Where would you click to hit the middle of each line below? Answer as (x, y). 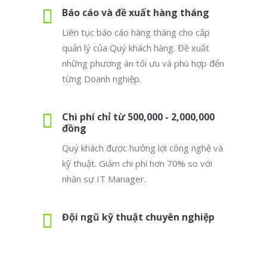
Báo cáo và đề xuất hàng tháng (136, 13)
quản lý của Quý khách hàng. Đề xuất (136, 48)
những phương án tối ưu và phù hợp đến (143, 63)
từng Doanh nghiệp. (102, 79)
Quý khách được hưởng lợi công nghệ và (142, 148)
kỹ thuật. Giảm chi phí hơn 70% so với (137, 163)
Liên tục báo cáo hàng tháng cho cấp (136, 32)
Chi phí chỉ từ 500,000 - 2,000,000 (138, 117)
